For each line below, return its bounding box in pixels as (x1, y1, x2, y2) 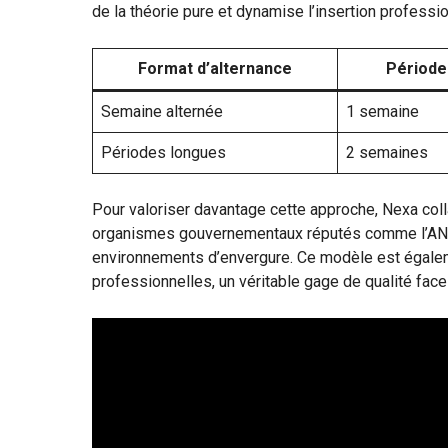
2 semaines (346, 142, 428, 162)
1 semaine (346, 101, 419, 121)
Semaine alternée (101, 101, 223, 121)
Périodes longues (101, 142, 226, 162)
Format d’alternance (138, 58, 292, 78)
